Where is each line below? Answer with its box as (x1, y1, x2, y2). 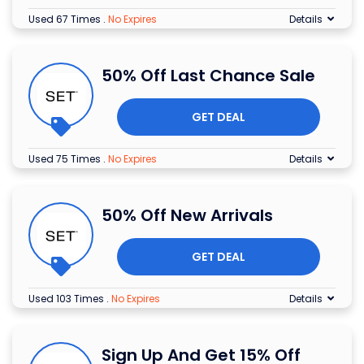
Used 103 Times (28, 291, 106, 305)
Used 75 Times (28, 151, 103, 166)
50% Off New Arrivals (102, 203, 273, 227)
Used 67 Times (28, 11, 103, 26)
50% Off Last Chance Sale (102, 63, 315, 87)
